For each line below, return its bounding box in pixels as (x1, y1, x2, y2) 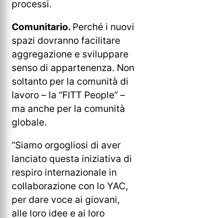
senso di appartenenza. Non (12, 61, 134, 73)
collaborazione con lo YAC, (12, 180, 128, 192)
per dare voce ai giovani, (12, 194, 120, 206)
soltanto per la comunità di (12, 75, 128, 87)
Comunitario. (12, 20, 73, 33)
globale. (12, 116, 47, 128)
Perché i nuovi (73, 20, 134, 33)
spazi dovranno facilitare (12, 34, 120, 46)
